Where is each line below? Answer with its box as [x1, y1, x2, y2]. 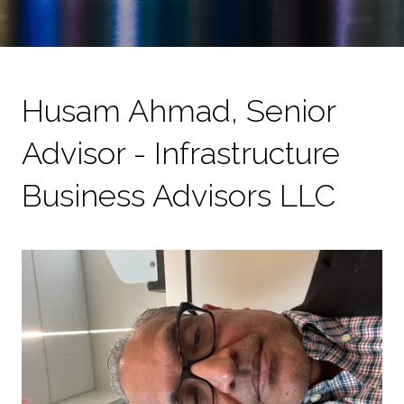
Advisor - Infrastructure [22, 135, 340, 171]
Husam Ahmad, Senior [22, 93, 335, 129]
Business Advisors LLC [22, 178, 335, 214]
